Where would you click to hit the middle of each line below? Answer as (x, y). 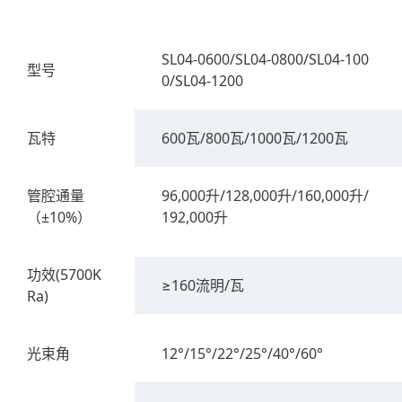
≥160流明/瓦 (203, 285)
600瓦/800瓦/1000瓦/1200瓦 (255, 138)
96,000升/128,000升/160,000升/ (265, 195)
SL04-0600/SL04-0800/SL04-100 (265, 59)
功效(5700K (64, 274)
